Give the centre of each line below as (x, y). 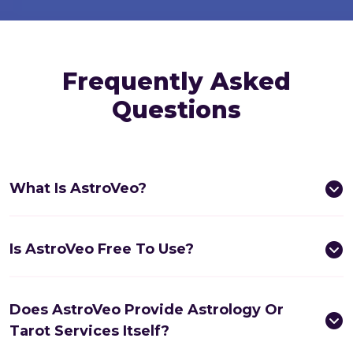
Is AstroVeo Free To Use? (102, 249)
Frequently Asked (176, 82)
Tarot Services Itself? (89, 331)
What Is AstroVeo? (78, 188)
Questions (176, 110)
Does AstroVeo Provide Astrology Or (147, 310)
